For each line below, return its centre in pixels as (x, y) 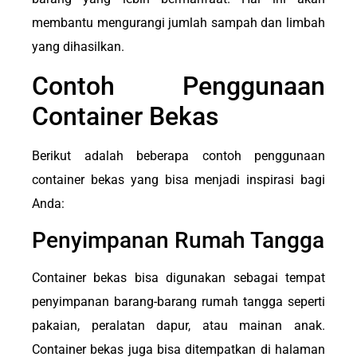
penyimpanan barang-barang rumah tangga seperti (178, 302)
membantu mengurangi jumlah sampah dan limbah (178, 23)
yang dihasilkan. (78, 47)
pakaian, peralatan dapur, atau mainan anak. (178, 326)
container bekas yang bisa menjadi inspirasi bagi (178, 179)
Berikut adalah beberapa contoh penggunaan (178, 155)
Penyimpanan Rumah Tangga (178, 241)
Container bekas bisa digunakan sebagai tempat (178, 278)
